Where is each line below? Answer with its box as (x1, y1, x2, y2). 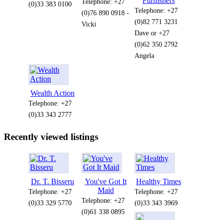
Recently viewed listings (4, 132, 98, 142)
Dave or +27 (135, 29, 169, 37)
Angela (135, 52, 154, 60)
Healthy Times (136, 177, 181, 186)
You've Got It (84, 177, 127, 186)
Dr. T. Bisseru (31, 177, 74, 186)
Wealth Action (30, 89, 75, 98)
